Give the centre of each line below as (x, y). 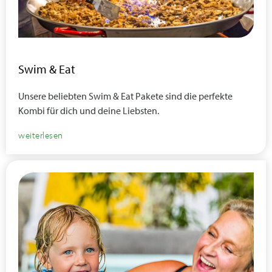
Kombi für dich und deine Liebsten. (89, 110)
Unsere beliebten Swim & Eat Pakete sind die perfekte (125, 96)
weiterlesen (41, 135)
